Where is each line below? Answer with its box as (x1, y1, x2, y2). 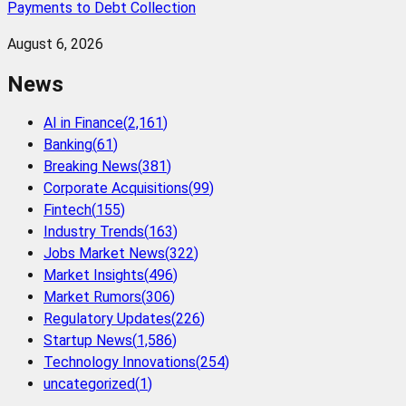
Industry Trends (43, 223, 144, 241)
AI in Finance (43, 114, 123, 132)
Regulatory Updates (43, 310, 171, 328)
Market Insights (43, 266, 144, 285)
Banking (43, 136, 92, 154)
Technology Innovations (43, 353, 196, 372)
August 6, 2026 (7, 34, 103, 53)
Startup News (43, 332, 132, 350)
